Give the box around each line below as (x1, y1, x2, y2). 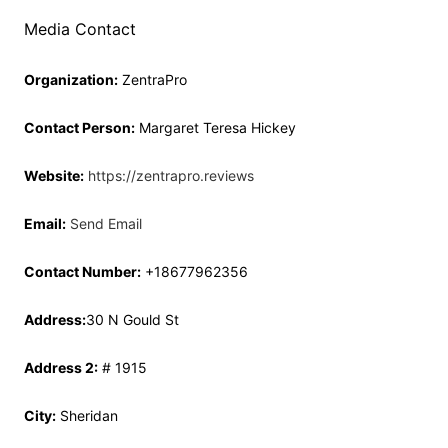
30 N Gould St (86, 311, 179, 328)
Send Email (70, 215, 142, 232)
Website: (24, 167, 84, 184)
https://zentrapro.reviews (88, 167, 254, 184)
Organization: (24, 71, 118, 88)
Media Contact (24, 19, 136, 39)
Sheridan (56, 407, 118, 424)
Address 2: (24, 359, 98, 376)
